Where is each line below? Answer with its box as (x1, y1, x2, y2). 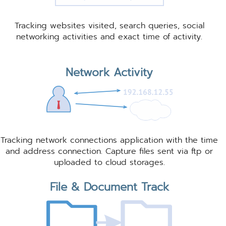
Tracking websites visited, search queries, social (14, 20, 204, 32)
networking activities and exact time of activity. (16, 31, 203, 43)
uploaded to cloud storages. (53, 156, 165, 169)
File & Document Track (49, 179, 169, 196)
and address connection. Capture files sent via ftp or (6, 145, 213, 158)
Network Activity (66, 64, 153, 81)
